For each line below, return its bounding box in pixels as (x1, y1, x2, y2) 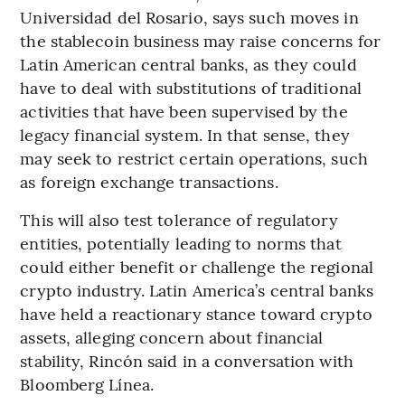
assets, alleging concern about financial (20, 325, 324, 348)
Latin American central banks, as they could (20, 52, 357, 75)
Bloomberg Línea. (20, 372, 154, 395)
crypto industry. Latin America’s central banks (20, 278, 373, 301)
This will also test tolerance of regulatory (20, 207, 338, 231)
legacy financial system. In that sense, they (20, 122, 350, 146)
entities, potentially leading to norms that (20, 231, 342, 254)
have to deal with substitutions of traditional (20, 75, 362, 99)
